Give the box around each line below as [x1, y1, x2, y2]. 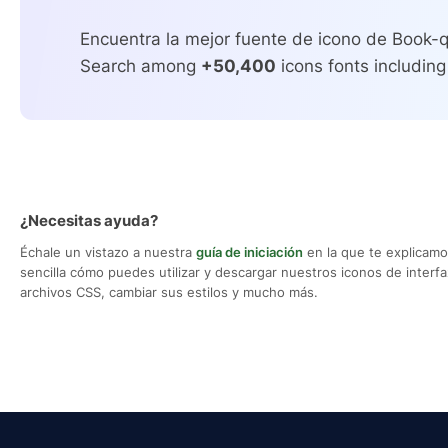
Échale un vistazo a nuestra [20, 244, 196, 261]
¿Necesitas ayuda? [20, 211, 158, 231]
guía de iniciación [196, 244, 303, 261]
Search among [80, 56, 201, 77]
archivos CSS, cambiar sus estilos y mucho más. [20, 284, 318, 301]
